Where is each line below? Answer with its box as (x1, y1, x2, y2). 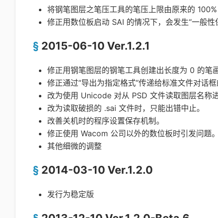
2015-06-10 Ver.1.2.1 (41, 39, 150, 52)
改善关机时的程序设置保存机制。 (47, 115, 164, 126)
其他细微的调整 (47, 141, 102, 151)
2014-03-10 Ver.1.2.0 (41, 163, 153, 176)
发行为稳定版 (47, 189, 94, 199)
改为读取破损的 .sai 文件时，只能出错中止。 (47, 103, 204, 113)
